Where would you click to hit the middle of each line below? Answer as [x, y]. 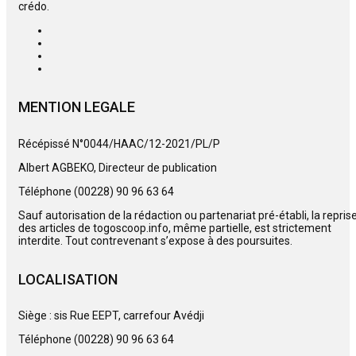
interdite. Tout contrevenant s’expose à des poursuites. [155, 240]
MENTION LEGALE [77, 107]
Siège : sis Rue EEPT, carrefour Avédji [111, 316]
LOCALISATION [68, 279]
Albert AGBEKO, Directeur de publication [118, 167]
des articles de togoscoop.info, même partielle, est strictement [175, 228]
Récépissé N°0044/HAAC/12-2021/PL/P [119, 143]
